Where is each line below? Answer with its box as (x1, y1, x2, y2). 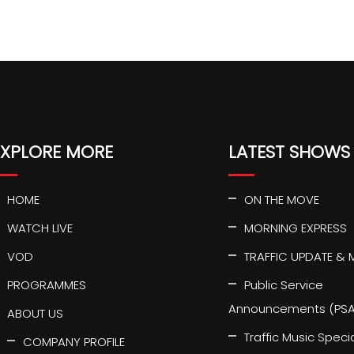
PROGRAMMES (7, 277, 86, 293)
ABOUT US (7, 305, 63, 322)
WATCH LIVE (7, 220, 73, 236)
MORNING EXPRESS (244, 220, 347, 236)
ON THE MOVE (244, 191, 319, 208)
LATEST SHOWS (228, 140, 350, 164)
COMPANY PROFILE (23, 333, 125, 350)
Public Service (244, 277, 323, 293)
